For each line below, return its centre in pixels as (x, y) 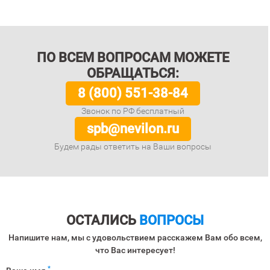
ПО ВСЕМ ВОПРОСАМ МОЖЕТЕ (133, 58)
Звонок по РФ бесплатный (133, 111)
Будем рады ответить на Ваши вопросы (133, 146)
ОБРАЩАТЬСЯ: (133, 73)
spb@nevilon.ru (133, 129)
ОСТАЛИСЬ (103, 220)
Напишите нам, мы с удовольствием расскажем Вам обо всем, (135, 237)
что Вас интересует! (135, 250)
